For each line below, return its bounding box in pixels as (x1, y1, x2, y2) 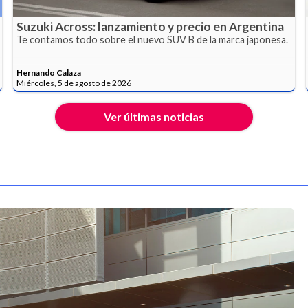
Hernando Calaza (16, 67, 82, 78)
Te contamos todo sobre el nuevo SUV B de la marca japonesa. (16, 34, 289, 46)
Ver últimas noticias (104, 109, 204, 123)
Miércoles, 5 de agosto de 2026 (16, 77, 132, 88)
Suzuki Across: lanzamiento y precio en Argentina (16, 19, 285, 34)
